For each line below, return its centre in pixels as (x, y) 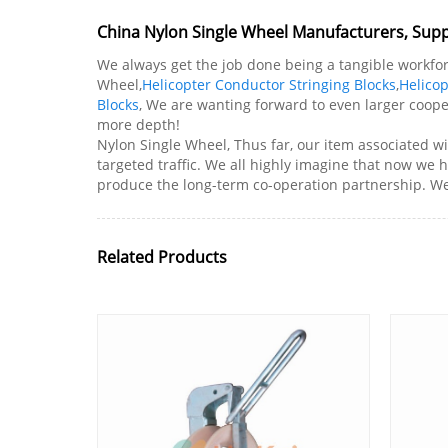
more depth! (138, 124)
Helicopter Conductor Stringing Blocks (269, 84)
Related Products (162, 257)
